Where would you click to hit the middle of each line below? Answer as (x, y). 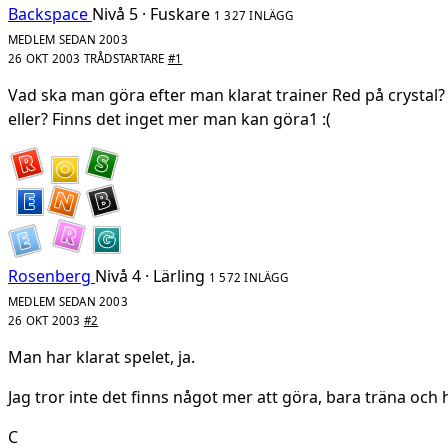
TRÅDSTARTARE (124, 58)
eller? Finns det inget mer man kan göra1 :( (169, 118)
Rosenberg (49, 275)
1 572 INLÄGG (248, 277)
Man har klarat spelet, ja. (101, 356)
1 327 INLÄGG (253, 15)
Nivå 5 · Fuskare (151, 13)
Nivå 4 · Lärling (150, 275)
